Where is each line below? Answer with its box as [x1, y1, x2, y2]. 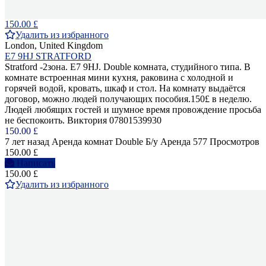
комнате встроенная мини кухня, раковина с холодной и [5, 72, 233, 83]
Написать [17, 158, 55, 168]
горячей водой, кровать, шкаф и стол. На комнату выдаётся [5, 83, 245, 93]
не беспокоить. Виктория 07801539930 [5, 115, 161, 125]
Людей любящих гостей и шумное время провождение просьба [5, 104, 261, 115]
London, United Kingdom [5, 40, 103, 50]
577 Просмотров [193, 137, 259, 147]
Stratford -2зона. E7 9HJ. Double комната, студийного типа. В [5, 62, 251, 72]
